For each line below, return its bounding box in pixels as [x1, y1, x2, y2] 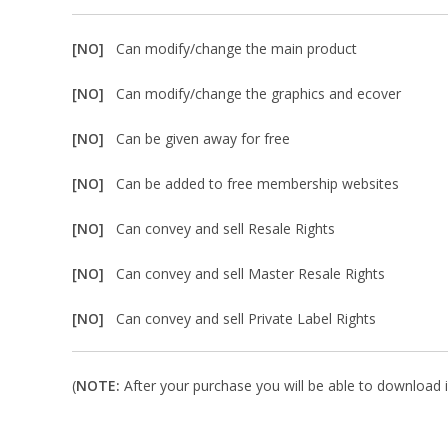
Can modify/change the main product [116, 39, 357, 58]
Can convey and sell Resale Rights [116, 219, 335, 238]
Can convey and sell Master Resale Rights [116, 264, 385, 283]
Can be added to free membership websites [116, 174, 399, 193]
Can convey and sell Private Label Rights [116, 309, 376, 328]
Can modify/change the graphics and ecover [116, 84, 401, 103]
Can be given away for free [116, 129, 290, 148]
